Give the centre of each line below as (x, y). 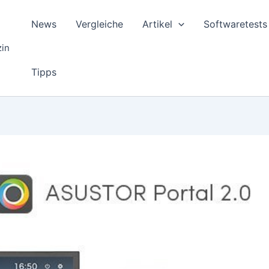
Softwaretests (235, 24)
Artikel (157, 24)
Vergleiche (99, 24)
